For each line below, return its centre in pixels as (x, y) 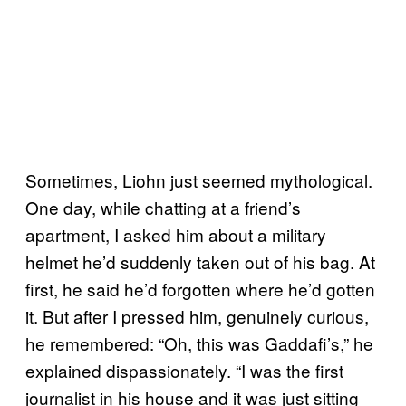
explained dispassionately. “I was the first (184, 370)
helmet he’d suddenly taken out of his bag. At (200, 261)
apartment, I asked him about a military (176, 234)
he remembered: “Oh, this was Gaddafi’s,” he (199, 343)
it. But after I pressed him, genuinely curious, (197, 315)
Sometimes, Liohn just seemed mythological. (199, 179)
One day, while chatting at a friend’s (163, 207)
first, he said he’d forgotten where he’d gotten (200, 288)
